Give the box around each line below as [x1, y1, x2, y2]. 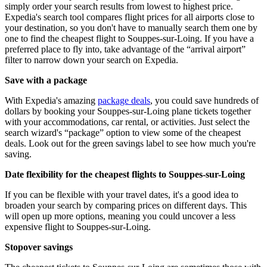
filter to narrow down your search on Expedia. [5, 54, 178, 65]
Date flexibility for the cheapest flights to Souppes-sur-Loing [5, 169, 245, 179]
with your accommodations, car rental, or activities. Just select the [5, 116, 250, 127]
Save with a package [5, 74, 87, 85]
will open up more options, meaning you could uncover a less [5, 210, 235, 221]
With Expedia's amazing [5, 95, 98, 105]
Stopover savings [5, 241, 73, 252]
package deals [98, 95, 150, 105]
